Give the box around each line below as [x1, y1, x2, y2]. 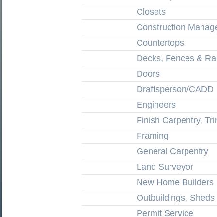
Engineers [137, 100, 176, 109]
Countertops [137, 38, 184, 47]
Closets [137, 7, 166, 16]
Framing [137, 131, 169, 140]
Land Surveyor [137, 162, 193, 171]
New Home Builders [137, 177, 214, 187]
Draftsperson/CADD [137, 84, 214, 94]
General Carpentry [137, 146, 208, 156]
